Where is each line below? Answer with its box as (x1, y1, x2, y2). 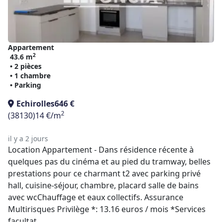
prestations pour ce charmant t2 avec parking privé (8, 168, 201, 179)
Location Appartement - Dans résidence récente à (8, 144, 194, 155)
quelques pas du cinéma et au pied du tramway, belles (8, 156, 211, 167)
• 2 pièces (10, 61, 42, 71)
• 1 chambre (10, 71, 51, 80)
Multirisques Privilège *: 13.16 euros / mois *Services (8, 204, 206, 215)
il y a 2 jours (8, 134, 48, 143)
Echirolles (16, 98, 55, 109)
